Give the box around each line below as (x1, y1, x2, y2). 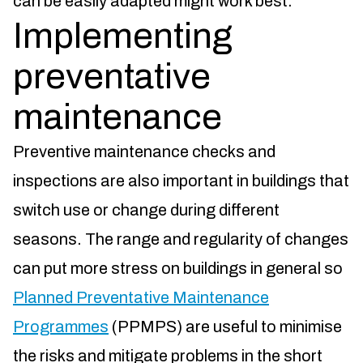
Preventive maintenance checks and (13, 143, 275, 161)
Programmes (13, 318, 109, 336)
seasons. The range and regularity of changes (13, 230, 348, 249)
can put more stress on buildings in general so (13, 259, 343, 278)
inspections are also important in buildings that (13, 172, 349, 190)
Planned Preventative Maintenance (13, 288, 269, 307)
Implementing (13, 16, 233, 56)
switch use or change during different (13, 201, 280, 220)
